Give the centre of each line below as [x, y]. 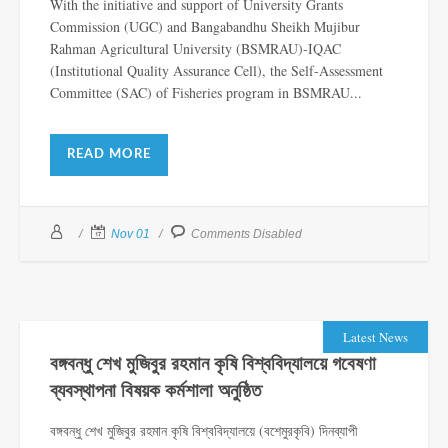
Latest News [375, 336]
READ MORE [109, 154]
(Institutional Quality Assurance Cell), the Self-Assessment [216, 70]
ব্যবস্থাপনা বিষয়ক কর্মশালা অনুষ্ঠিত [155, 391]
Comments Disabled [246, 233]
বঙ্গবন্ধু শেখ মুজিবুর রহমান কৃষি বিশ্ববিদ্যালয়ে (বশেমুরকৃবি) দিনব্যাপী [204, 430]
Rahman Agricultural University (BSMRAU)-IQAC [195, 48]
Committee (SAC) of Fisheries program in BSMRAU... [206, 92]
